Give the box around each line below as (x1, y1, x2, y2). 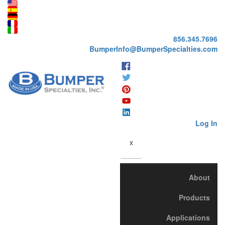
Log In (195, 118, 217, 128)
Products (179, 192, 210, 203)
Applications (166, 212, 210, 223)
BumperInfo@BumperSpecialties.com (89, 43, 217, 54)
